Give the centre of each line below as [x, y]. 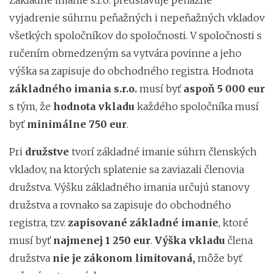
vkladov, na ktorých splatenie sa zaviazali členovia [127, 169]
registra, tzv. [39, 222]
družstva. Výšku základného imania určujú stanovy [129, 187]
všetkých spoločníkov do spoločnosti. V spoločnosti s [135, 35]
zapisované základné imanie [143, 222]
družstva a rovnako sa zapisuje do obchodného [120, 205]
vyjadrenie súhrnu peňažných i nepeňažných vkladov [137, 17]
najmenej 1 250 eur [102, 240]
